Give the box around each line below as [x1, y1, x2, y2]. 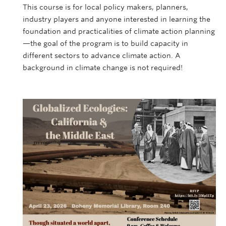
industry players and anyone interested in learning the [23, 15, 210, 24]
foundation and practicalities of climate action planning [23, 27, 215, 36]
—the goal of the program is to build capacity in [23, 39, 188, 48]
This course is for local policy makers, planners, [23, 3, 188, 12]
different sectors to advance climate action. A [23, 51, 181, 60]
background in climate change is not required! [23, 64, 183, 72]
